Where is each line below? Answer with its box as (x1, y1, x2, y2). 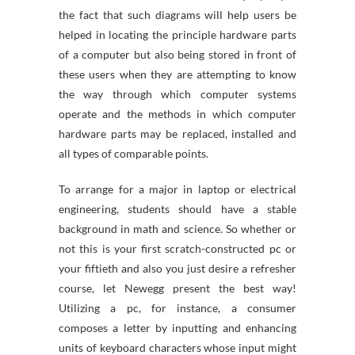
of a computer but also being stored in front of (59, 48, 296, 61)
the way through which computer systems (59, 87, 296, 101)
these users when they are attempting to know (59, 67, 296, 81)
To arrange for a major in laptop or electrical (59, 182, 296, 196)
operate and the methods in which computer (59, 107, 296, 120)
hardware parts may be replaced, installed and (59, 127, 296, 140)
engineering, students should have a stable (59, 202, 296, 216)
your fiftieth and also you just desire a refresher (59, 261, 296, 275)
